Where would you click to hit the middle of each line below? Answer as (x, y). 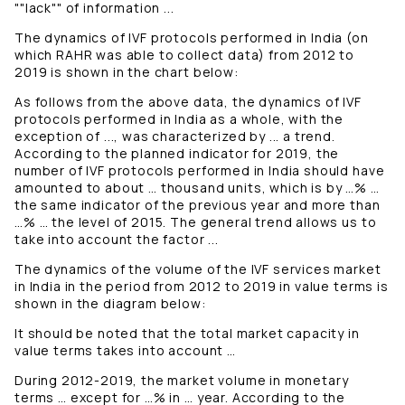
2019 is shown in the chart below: (127, 72)
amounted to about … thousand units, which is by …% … (197, 188)
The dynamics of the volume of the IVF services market (198, 269)
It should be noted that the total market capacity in (187, 334)
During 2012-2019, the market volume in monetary (182, 381)
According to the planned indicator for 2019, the (177, 154)
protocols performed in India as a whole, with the (179, 119)
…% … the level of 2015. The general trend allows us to (196, 222)
